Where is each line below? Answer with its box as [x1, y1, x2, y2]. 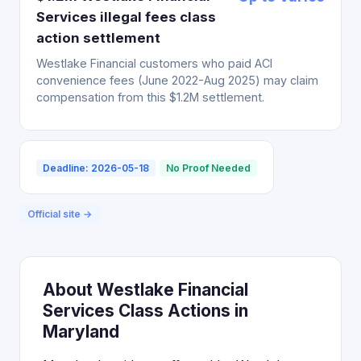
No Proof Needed [166, 162, 251, 174]
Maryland [43, 322, 119, 342]
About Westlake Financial [43, 280, 248, 300]
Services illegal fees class [36, 9, 216, 25]
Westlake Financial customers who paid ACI [36, 56, 272, 70]
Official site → [27, 208, 92, 220]
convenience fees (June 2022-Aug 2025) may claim [36, 73, 318, 87]
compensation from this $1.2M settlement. [36, 90, 264, 104]
